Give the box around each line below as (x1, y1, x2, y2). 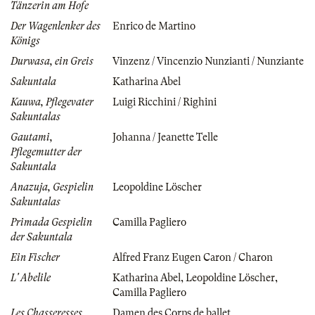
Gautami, (11, 131, 53, 143)
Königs (11, 34, 40, 46)
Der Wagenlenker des (11, 20, 101, 32)
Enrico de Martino (112, 20, 195, 32)
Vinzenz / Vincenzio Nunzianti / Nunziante (112, 55, 304, 67)
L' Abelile (11, 271, 51, 283)
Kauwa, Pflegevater (11, 96, 94, 108)
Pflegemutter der (11, 146, 82, 157)
